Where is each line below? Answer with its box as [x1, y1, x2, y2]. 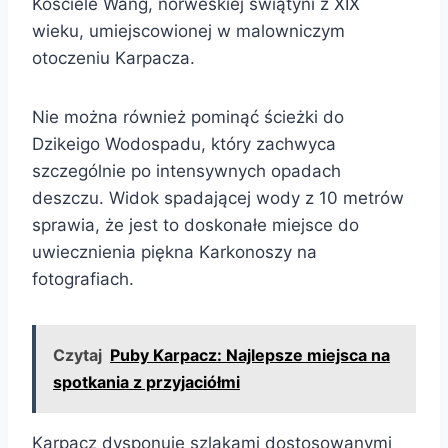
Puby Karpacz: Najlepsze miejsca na [110, 344, 390, 365]
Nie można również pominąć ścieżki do [32, 106, 344, 127]
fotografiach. [32, 268, 134, 289]
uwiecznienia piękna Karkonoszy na [32, 241, 317, 262]
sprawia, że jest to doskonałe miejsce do [32, 214, 359, 235]
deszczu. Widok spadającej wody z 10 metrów [32, 187, 404, 208]
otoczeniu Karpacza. [32, 47, 195, 68]
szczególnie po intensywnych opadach [32, 160, 341, 181]
